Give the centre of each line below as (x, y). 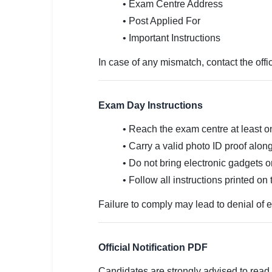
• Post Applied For (161, 21)
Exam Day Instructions (151, 105)
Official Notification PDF (153, 247)
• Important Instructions (172, 38)
